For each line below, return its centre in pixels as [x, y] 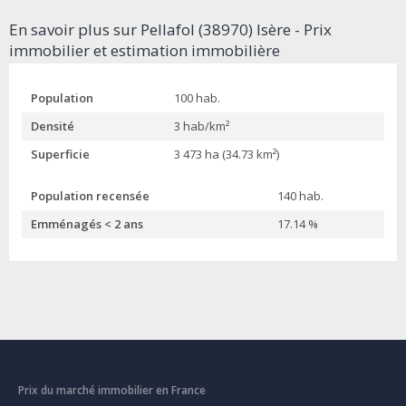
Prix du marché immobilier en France [112, 391]
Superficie [60, 155]
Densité [53, 126]
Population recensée [90, 196]
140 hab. [300, 196]
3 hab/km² [202, 126]
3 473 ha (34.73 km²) [227, 155]
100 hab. [197, 98]
